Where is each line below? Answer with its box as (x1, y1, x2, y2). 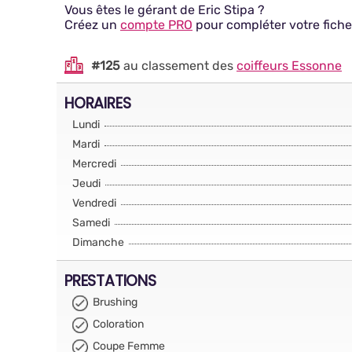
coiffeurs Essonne (236, 57, 342, 73)
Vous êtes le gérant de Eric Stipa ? (64, 2, 265, 17)
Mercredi (72, 157, 116, 170)
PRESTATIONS (64, 269, 156, 291)
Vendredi (72, 196, 116, 210)
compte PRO (120, 17, 192, 32)
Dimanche (72, 236, 124, 249)
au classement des (120, 57, 236, 73)
